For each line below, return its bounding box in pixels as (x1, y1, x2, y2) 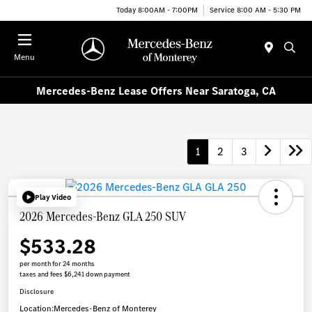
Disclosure (19, 287, 54, 297)
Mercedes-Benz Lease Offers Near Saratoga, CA (36, 83, 276, 98)
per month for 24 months (19, 259, 95, 269)
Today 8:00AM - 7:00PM (116, 4, 198, 15)
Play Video (35, 192, 71, 203)
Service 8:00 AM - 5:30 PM (210, 4, 301, 15)
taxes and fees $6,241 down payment (19, 270, 130, 279)
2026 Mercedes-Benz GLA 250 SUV (19, 207, 186, 226)
